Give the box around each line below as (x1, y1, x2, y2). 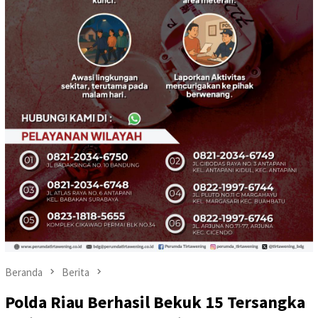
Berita (62, 265, 89, 279)
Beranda (5, 265, 43, 279)
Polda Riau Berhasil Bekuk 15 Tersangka (5, 291, 305, 314)
